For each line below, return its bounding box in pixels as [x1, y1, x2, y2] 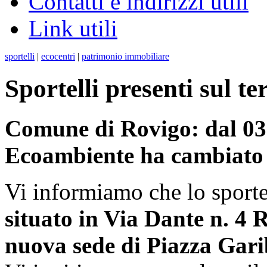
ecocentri [41, 51, 75, 62]
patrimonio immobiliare [82, 51, 169, 62]
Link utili [29, 15, 117, 42]
